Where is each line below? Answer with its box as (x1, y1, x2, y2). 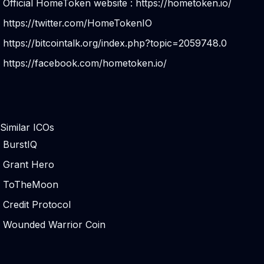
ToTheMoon (3, 179, 58, 190)
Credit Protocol (3, 199, 71, 210)
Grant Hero (3, 159, 54, 170)
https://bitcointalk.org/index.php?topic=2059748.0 (3, 37, 227, 49)
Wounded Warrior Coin (3, 219, 105, 230)
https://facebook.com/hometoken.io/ (3, 57, 167, 69)
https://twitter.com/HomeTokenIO (3, 17, 152, 29)
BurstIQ (3, 138, 37, 150)
